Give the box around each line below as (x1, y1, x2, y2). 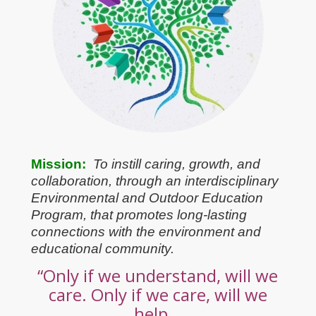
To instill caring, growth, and (92, 195, 260, 211)
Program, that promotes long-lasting (30, 246, 247, 262)
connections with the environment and (30, 263, 261, 279)
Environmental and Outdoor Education (30, 229, 263, 245)
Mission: (30, 195, 86, 211)
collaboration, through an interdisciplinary (30, 212, 279, 228)
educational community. (30, 280, 174, 296)
